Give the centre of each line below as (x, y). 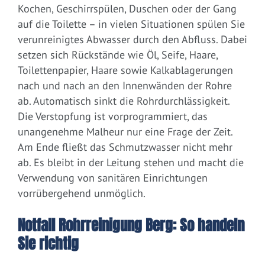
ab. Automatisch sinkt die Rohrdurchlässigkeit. (124, 101)
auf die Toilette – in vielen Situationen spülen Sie (131, 24)
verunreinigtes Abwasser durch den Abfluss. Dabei (132, 40)
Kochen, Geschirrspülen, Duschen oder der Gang (127, 9)
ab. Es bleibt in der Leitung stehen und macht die (131, 163)
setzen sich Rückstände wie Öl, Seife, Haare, (118, 55)
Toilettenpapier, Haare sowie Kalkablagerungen (125, 70)
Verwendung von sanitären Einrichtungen (113, 178)
